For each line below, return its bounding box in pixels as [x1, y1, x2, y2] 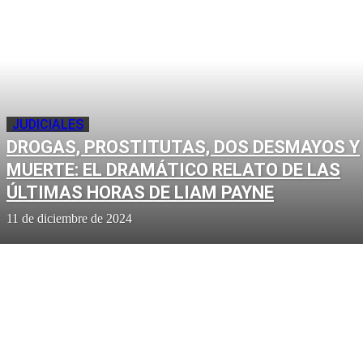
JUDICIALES [12, 116, 83, 132]
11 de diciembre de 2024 [6, 211, 132, 225]
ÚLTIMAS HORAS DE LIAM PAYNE [6, 181, 274, 203]
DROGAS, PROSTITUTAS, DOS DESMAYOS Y [6, 136, 360, 157]
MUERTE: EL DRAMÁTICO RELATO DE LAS [6, 159, 340, 180]
